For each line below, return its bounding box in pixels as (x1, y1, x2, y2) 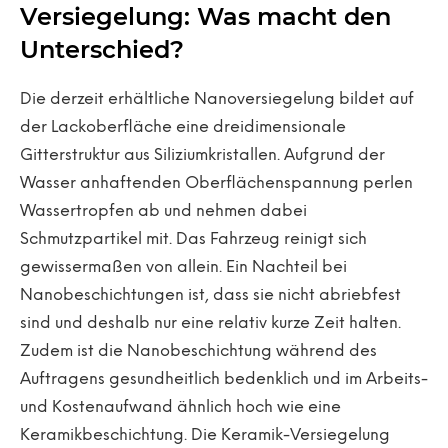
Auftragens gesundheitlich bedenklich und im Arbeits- (20, 371, 428, 388)
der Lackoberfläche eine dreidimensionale (20, 119, 346, 136)
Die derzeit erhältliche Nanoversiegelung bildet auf (20, 91, 414, 108)
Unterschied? (20, 35, 184, 64)
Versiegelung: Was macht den (20, 2, 391, 31)
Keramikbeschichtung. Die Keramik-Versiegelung (20, 427, 390, 444)
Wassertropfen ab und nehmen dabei (20, 203, 307, 220)
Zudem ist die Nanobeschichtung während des (20, 343, 377, 360)
